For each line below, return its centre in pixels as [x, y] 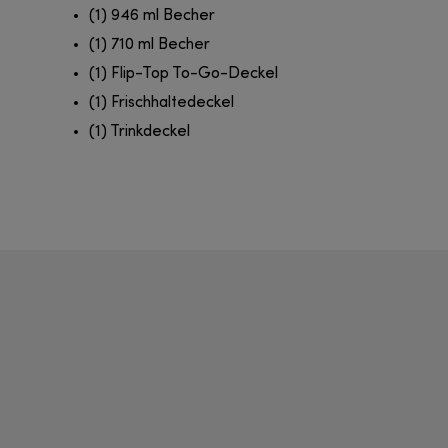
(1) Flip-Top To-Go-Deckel [183, 74]
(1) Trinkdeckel [139, 132]
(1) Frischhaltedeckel [161, 103]
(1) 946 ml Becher [152, 16]
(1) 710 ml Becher [149, 45]
